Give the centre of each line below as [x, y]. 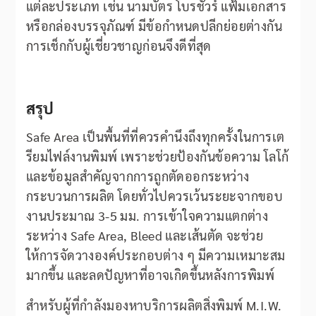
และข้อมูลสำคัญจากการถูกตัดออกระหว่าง [138, 176]
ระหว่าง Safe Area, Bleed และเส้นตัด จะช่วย [144, 236]
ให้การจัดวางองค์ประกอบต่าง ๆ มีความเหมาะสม [156, 255]
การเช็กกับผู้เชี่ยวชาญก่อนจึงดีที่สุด [119, 46]
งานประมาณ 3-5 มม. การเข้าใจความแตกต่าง [147, 216]
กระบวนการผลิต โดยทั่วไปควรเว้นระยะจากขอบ [154, 196]
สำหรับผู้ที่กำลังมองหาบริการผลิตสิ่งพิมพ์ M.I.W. [154, 305]
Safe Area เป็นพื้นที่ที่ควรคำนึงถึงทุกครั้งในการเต [155, 137]
